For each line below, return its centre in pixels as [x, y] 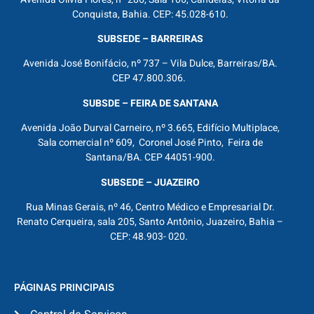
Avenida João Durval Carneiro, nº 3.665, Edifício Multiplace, [150, 128]
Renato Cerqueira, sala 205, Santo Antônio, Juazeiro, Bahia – [150, 221]
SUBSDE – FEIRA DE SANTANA [150, 103]
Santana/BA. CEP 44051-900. [150, 158]
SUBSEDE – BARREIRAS [150, 39]
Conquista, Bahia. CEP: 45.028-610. [150, 14]
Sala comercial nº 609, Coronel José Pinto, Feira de [150, 143]
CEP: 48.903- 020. [150, 236]
